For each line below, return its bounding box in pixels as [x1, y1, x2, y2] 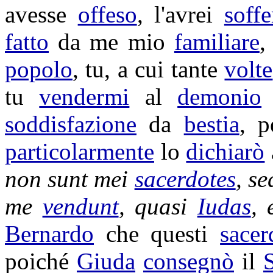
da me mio [49, 29, 174, 55]
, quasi [118, 193, 197, 219]
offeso [77, 1, 137, 27]
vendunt [42, 193, 119, 219]
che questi [94, 221, 221, 247]
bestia [183, 111, 239, 137]
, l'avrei [136, 1, 224, 27]
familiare [174, 29, 260, 55]
